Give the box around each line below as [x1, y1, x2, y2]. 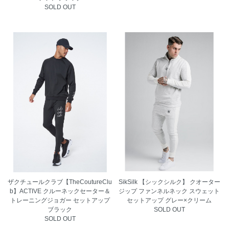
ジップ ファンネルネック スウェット [119, 187, 220, 195]
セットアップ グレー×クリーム [127, 196, 212, 204]
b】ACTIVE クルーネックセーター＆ [9, 187, 110, 195]
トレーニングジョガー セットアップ [10, 196, 110, 204]
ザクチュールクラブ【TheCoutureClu [8, 178, 112, 186]
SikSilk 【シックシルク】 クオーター [118, 178, 220, 186]
